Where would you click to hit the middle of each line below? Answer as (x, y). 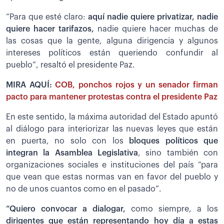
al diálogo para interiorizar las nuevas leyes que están (112, 129)
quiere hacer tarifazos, (50, 29)
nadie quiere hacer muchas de (156, 29)
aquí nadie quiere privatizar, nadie (153, 17)
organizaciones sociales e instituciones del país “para (112, 165)
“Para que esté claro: (47, 17)
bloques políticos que (173, 141)
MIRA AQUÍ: (31, 85)
